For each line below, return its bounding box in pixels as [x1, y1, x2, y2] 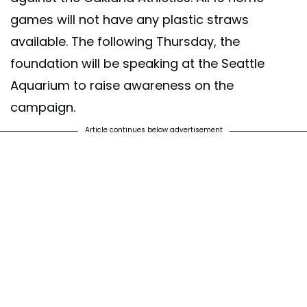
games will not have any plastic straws [10, 10, 249, 28]
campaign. [10, 98, 75, 116]
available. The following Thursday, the [10, 32, 240, 50]
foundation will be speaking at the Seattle [10, 54, 265, 72]
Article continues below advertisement [84, 124, 223, 135]
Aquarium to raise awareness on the [10, 76, 234, 94]
